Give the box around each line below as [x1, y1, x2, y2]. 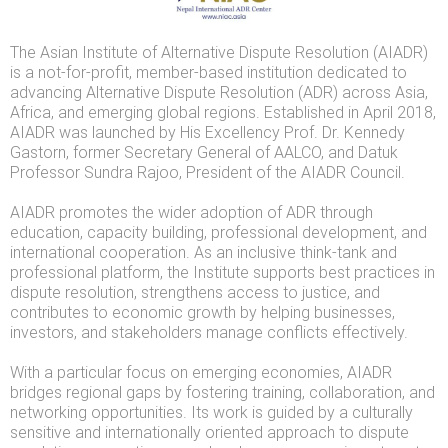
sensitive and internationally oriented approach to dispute [10, 423, 409, 443]
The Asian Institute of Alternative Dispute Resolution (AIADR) [10, 43, 428, 63]
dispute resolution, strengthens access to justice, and [10, 283, 380, 303]
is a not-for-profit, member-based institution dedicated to [10, 63, 407, 83]
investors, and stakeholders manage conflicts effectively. [10, 323, 408, 343]
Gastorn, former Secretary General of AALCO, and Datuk [10, 143, 398, 163]
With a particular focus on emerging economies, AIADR [10, 363, 392, 383]
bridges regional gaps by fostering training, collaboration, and [10, 383, 435, 403]
